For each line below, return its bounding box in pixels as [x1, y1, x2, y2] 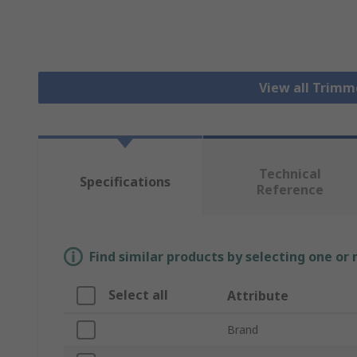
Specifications [79, 173, 171, 191]
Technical [258, 165, 321, 183]
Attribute [227, 287, 288, 305]
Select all [108, 286, 168, 304]
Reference [256, 181, 324, 199]
